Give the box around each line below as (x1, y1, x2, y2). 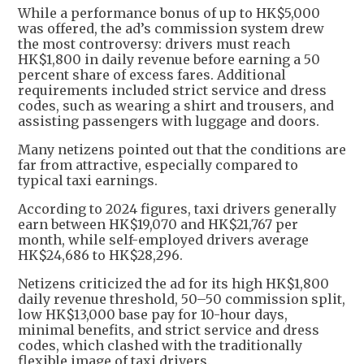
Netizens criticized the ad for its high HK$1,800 (18, 275, 329, 292)
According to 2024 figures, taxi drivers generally (18, 201, 336, 218)
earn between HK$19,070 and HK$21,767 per (18, 216, 298, 233)
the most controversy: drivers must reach (18, 36, 290, 53)
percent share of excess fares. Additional (18, 67, 286, 84)
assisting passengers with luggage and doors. (18, 113, 319, 130)
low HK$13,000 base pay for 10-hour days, (18, 306, 288, 323)
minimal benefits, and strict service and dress (18, 322, 319, 339)
